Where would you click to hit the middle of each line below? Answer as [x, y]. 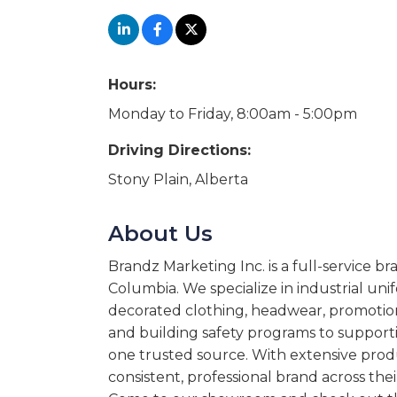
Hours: [132, 85]
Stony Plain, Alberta [178, 179]
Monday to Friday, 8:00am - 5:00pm [233, 114]
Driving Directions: [179, 150]
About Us [160, 234]
